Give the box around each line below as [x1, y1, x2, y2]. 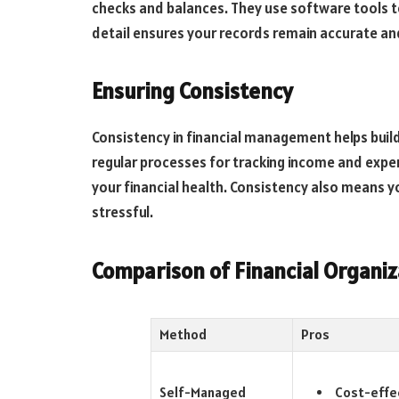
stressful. [92, 202, 153, 223]
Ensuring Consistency [92, 77, 293, 106]
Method [159, 325, 207, 343]
